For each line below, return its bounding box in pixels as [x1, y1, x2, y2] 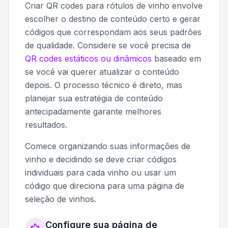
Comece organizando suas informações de [25, 140, 190, 151]
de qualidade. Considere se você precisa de [25, 40, 191, 50]
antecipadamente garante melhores [25, 106, 161, 117]
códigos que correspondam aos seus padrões [25, 26, 202, 37]
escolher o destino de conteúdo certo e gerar [25, 13, 201, 24]
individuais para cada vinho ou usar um [25, 167, 176, 178]
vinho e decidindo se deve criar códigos [25, 154, 177, 164]
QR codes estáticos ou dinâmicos [25, 53, 152, 64]
